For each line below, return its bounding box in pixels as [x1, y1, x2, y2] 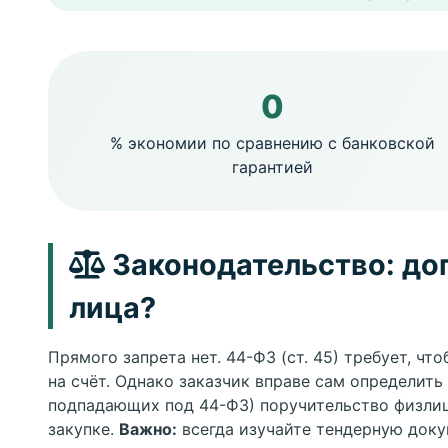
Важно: [119, 419, 177, 439]
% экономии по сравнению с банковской [109, 133, 435, 153]
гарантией [231, 157, 313, 177]
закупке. [48, 419, 119, 439]
